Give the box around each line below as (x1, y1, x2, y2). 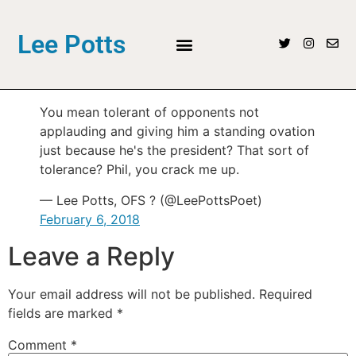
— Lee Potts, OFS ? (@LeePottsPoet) (40, 192, 262, 208)
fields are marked (8, 304, 117, 321)
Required (259, 285, 312, 302)
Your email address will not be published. (8, 285, 255, 302)
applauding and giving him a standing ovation (40, 123, 315, 140)
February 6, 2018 (40, 211, 140, 227)
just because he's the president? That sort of (40, 142, 309, 159)
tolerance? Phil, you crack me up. (40, 161, 239, 178)
